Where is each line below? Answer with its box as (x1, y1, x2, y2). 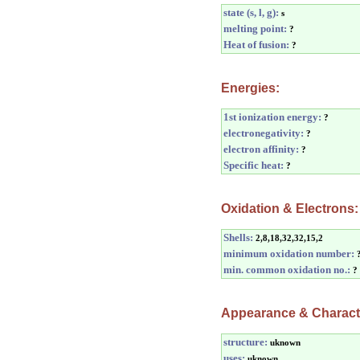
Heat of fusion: (223, 39, 289, 51)
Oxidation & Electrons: (221, 202, 358, 215)
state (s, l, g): (223, 6, 279, 18)
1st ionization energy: (223, 111, 321, 123)
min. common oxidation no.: (223, 264, 350, 276)
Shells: (223, 231, 253, 243)
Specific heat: (223, 159, 284, 171)
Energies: (221, 81, 280, 95)
